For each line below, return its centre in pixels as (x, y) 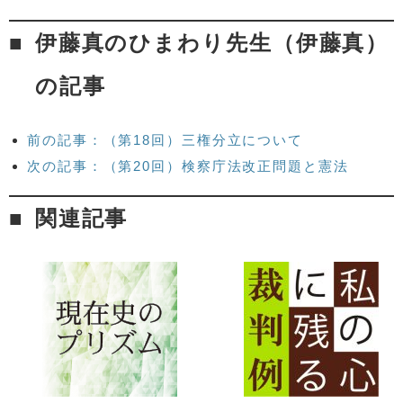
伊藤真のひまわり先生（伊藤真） (212, 42)
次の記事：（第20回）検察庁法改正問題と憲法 (188, 166)
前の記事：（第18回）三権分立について (166, 139)
